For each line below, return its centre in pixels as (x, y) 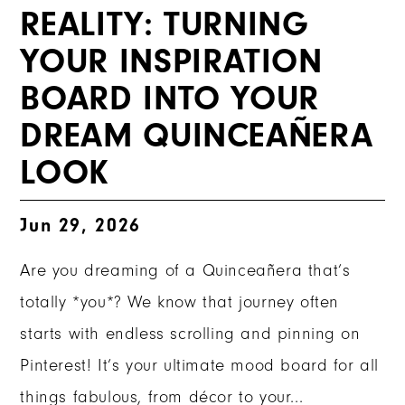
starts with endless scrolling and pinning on (190, 334)
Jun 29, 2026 (80, 225)
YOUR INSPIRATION (171, 62)
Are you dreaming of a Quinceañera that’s (185, 271)
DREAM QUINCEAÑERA (197, 136)
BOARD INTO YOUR (170, 99)
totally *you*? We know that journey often (179, 303)
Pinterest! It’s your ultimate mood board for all (200, 366)
